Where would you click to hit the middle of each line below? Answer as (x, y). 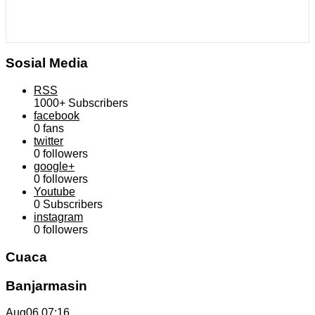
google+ (54, 167)
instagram (58, 217)
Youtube (54, 192)
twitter (49, 141)
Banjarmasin (46, 285)
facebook (57, 116)
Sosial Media (47, 63)
